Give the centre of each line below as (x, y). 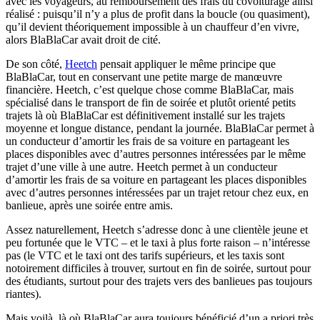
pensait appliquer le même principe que (186, 64)
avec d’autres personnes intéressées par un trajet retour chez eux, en (157, 192)
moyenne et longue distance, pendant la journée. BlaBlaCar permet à (160, 128)
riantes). (24, 294)
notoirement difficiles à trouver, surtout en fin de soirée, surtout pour (158, 268)
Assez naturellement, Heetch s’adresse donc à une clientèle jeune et (157, 229)
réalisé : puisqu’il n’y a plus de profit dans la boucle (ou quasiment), (158, 14)
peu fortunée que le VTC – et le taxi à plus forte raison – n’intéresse (158, 242)
